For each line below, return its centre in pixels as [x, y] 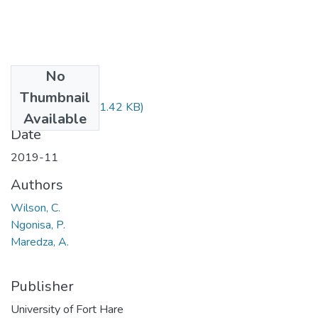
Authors [37, 185]
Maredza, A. [40, 242]
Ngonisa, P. [38, 225]
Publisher [42, 286]
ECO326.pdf [55, 107]
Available [55, 119]
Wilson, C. [35, 208]
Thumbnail [55, 97]
